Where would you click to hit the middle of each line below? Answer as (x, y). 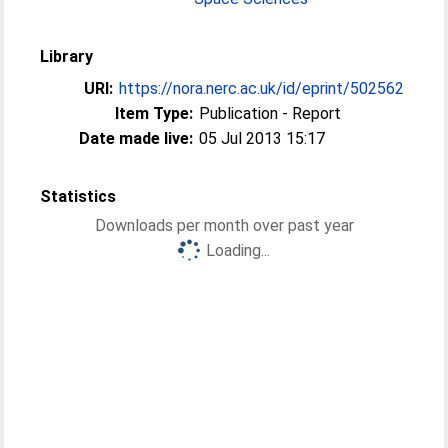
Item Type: (154, 113)
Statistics (78, 196)
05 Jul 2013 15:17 (262, 138)
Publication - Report (270, 113)
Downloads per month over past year (224, 225)
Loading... (238, 250)
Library (67, 56)
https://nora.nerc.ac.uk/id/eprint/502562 (262, 88)
